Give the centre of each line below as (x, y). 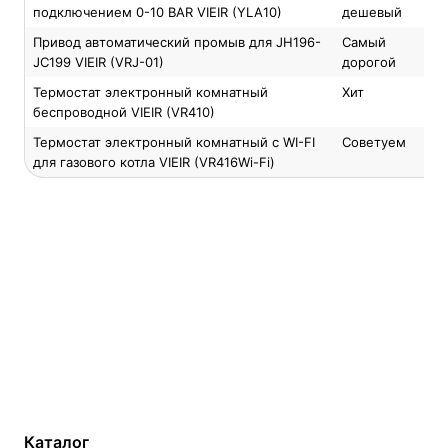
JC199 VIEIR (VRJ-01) (98, 62)
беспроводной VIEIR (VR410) (124, 112)
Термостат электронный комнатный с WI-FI (174, 142)
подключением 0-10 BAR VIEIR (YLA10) (157, 12)
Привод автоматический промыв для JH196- (177, 42)
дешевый (372, 12)
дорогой (369, 62)
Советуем (374, 142)
